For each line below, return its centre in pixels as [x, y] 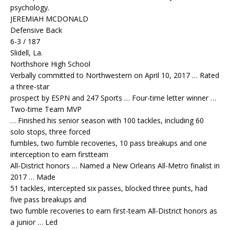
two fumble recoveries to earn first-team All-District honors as [114, 211]
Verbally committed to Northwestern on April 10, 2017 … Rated [115, 75]
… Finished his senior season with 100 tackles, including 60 [107, 121]
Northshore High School [50, 64]
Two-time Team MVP [46, 109]
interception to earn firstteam [59, 155]
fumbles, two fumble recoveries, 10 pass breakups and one [109, 143]
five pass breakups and [48, 200]
